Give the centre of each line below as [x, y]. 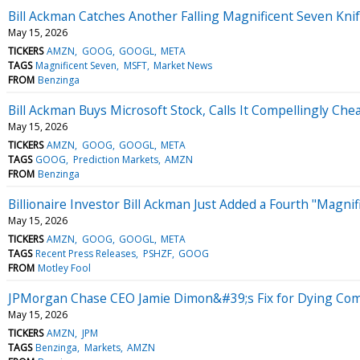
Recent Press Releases [86, 253]
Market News [182, 65]
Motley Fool [65, 268]
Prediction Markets [115, 159]
